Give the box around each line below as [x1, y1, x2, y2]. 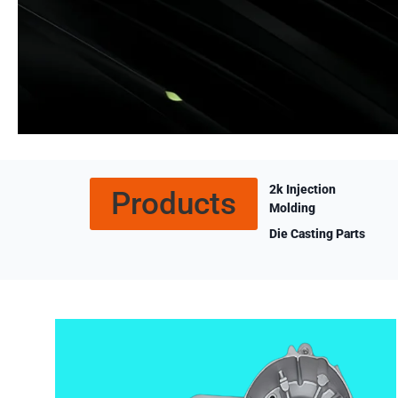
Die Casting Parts [269, 227, 366, 241]
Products [111, 186, 236, 222]
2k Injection [269, 182, 337, 196]
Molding [269, 201, 316, 215]
